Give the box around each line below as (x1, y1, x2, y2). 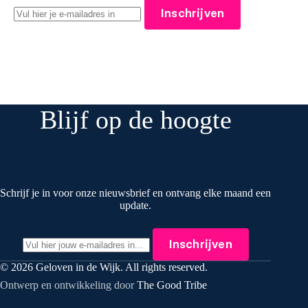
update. (120, 199, 152, 211)
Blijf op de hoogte (39, 105, 232, 135)
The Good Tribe (137, 279, 207, 291)
